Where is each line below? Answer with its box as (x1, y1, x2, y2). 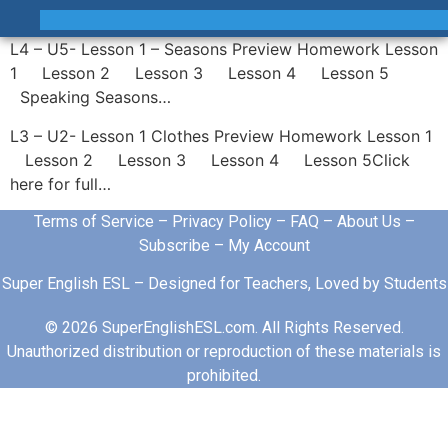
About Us (336, 211, 401, 231)
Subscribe (138, 235, 210, 255)
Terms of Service (33, 211, 154, 231)
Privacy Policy (171, 211, 272, 231)
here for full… (10, 173, 111, 194)
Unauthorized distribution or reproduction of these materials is (7, 342, 441, 362)
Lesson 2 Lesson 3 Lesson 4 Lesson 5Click (10, 149, 410, 170)
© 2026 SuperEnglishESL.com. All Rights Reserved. (44, 318, 404, 338)
